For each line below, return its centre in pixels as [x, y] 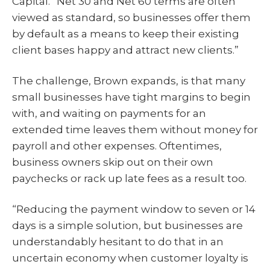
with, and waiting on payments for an [109, 114]
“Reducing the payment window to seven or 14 [134, 209]
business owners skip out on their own [113, 162]
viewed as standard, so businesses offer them [131, 18]
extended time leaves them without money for [135, 130]
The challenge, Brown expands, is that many [129, 81]
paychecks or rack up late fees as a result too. [129, 179]
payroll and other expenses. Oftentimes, [117, 146]
